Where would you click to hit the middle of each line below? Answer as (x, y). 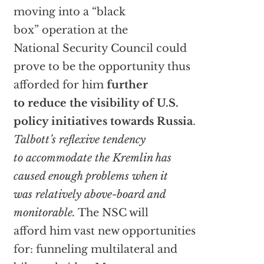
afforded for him (60, 85)
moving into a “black (69, 12)
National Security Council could (100, 49)
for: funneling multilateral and (95, 250)
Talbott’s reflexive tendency (79, 140)
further (127, 85)
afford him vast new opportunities (104, 231)
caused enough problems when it (90, 176)
